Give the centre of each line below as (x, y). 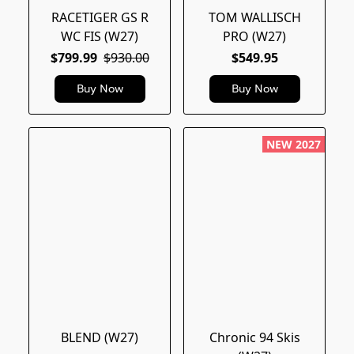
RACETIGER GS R (100, 17)
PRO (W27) (254, 36)
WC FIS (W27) (100, 36)
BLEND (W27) (100, 338)
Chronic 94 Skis (254, 338)
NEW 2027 (294, 144)
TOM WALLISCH (254, 17)
